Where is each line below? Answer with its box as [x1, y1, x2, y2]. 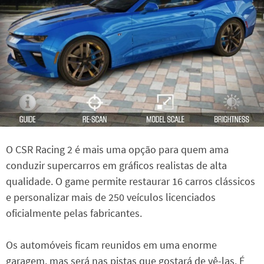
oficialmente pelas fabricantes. [6, 206, 142, 220]
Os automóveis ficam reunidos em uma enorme [6, 237, 217, 252]
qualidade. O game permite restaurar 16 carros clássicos [6, 174, 255, 188]
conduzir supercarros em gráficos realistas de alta [6, 158, 227, 172]
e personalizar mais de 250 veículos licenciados [6, 190, 216, 204]
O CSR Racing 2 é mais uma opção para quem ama [6, 142, 229, 156]
